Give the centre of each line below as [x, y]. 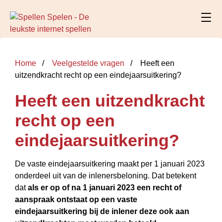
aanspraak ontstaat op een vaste [76, 199]
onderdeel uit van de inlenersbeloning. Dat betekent [106, 176]
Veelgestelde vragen [88, 63]
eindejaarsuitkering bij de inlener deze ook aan [102, 211]
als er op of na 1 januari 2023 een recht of [105, 188]
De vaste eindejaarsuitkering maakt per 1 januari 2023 [110, 164]
